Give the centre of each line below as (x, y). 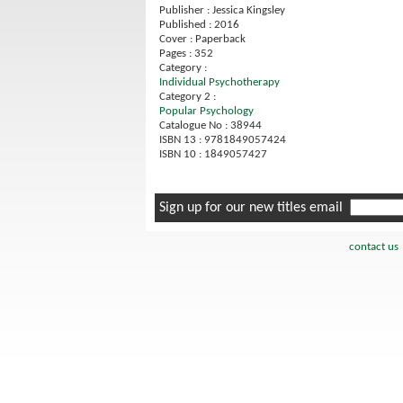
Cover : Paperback (202, 40)
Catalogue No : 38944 (210, 126)
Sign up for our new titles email (255, 208)
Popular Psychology (206, 112)
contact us (373, 247)
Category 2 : (188, 97)
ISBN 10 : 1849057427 (213, 155)
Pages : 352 (186, 54)
